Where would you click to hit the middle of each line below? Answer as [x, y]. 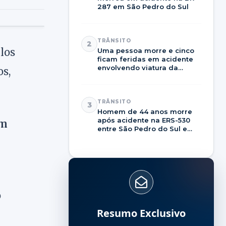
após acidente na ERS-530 [144, 120]
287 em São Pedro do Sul [143, 7]
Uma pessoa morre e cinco [146, 50]
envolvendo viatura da [138, 68]
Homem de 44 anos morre [145, 111]
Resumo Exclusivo [141, 213]
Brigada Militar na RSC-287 [146, 76]
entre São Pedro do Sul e [142, 129]
